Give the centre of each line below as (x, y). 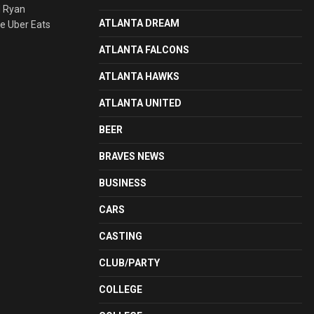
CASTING (121, 236)
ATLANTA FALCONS (144, 50)
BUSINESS (123, 183)
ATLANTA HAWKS (139, 76)
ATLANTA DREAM (139, 23)
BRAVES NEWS (132, 156)
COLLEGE (121, 289)
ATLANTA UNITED (140, 103)
